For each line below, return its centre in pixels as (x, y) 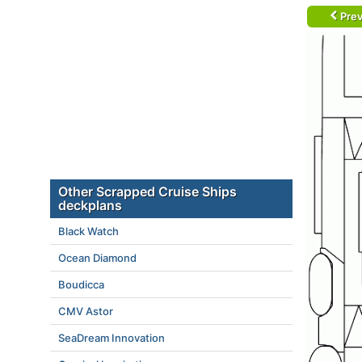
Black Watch (88, 231)
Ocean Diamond (97, 258)
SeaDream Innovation (112, 338)
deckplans (90, 205)
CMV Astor (86, 311)
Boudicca (81, 284)
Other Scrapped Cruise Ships (147, 192)
